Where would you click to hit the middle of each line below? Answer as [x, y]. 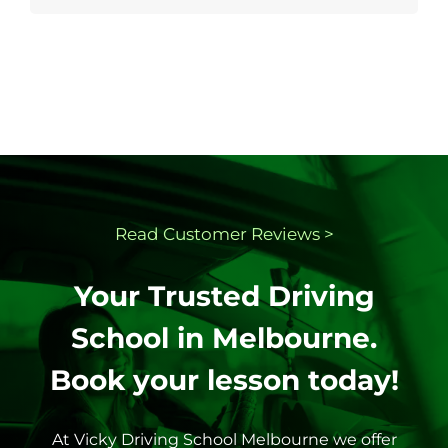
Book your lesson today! [224, 379]
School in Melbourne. [224, 337]
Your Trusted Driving [224, 295]
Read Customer [182, 233]
